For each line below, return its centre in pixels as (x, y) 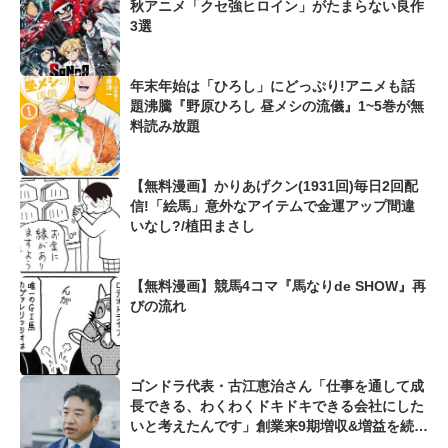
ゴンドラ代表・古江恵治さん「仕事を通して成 (277, 386)
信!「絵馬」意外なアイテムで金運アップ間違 (272, 206)
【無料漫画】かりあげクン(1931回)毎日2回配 (274, 186)
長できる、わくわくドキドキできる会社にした (277, 406)
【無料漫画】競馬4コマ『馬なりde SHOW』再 (278, 286)
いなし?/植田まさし (192, 226)
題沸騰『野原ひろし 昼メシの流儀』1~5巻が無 (277, 106)
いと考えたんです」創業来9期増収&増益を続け (279, 426)
